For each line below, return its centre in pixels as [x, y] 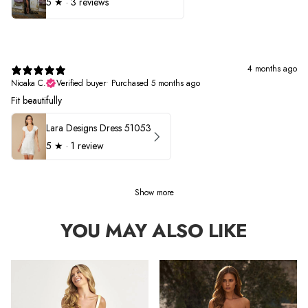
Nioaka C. [29, 84]
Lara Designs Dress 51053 [99, 128]
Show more [154, 192]
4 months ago [272, 69]
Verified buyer [81, 84]
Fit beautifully [36, 101]
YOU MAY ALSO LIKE [154, 230]
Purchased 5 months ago [156, 84]
